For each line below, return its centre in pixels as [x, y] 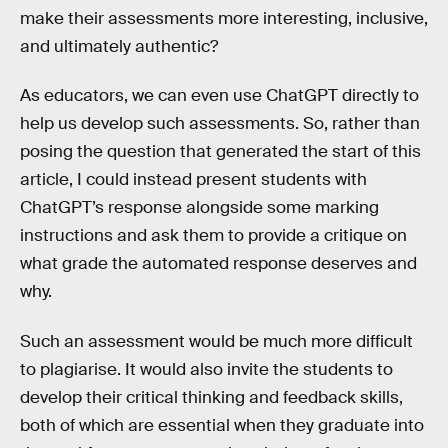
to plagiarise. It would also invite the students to [206, 369]
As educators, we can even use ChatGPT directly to [219, 96]
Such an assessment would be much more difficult [216, 341]
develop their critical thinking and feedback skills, [211, 397]
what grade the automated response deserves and [218, 264]
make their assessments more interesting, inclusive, [224, 18]
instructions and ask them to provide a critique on [213, 236]
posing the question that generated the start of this [220, 152]
